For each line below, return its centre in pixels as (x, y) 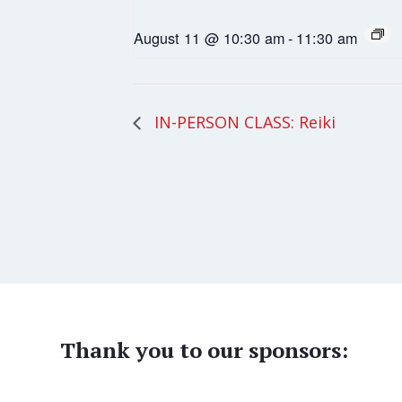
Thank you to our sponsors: (205, 350)
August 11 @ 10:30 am (209, 38)
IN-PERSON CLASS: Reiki (243, 122)
